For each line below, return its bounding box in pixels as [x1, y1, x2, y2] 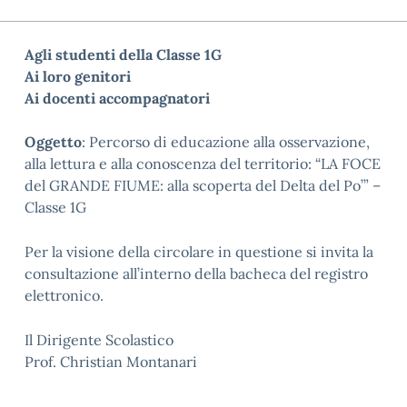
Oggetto [25, 133, 82, 151]
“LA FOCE [315, 154, 381, 173]
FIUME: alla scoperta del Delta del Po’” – [114, 176, 381, 194]
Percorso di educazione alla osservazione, [89, 133, 370, 151]
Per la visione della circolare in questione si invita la [25, 243, 373, 261]
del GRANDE [25, 176, 114, 194]
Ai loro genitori [25, 67, 131, 85]
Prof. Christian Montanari [25, 352, 197, 371]
